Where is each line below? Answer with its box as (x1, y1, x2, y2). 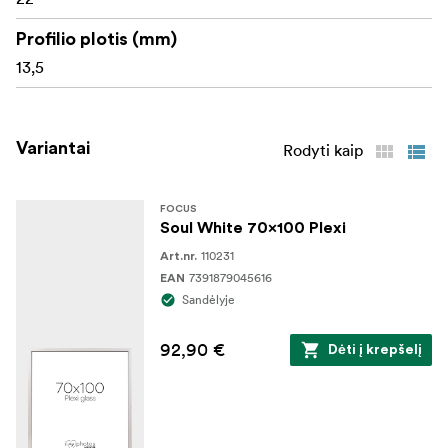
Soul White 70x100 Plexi (160, 219, 346, 236)
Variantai (16, 138, 90, 157)
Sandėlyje (182, 291, 235, 307)
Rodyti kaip (283, 139, 364, 160)
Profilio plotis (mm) (16, 29, 177, 48)
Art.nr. (160, 249, 197, 262)
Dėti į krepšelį (328, 342, 422, 357)
